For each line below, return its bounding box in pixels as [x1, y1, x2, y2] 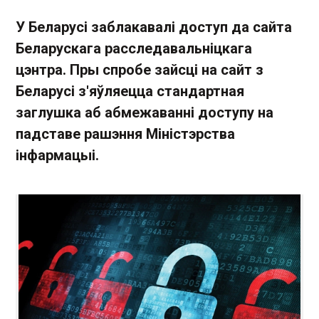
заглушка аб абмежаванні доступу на [16, 104, 273, 121]
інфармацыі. [16, 147, 99, 164]
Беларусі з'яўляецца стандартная [16, 83, 244, 100]
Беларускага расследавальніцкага [16, 40, 252, 57]
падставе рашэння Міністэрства [16, 125, 235, 142]
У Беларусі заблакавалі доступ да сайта [16, 19, 292, 36]
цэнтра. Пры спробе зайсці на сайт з [16, 61, 263, 78]
